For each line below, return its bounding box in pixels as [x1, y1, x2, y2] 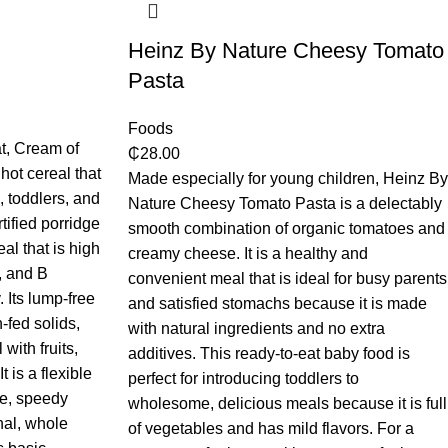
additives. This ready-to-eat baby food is [127, 345, 410, 363]
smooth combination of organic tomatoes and [127, 220, 445, 238]
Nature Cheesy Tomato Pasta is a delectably [127, 195, 442, 213]
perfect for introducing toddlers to [127, 370, 359, 388]
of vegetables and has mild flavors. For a [127, 420, 414, 438]
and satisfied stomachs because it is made [127, 295, 427, 313]
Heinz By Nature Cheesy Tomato [127, 38, 444, 64]
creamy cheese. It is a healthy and [127, 245, 368, 263]
